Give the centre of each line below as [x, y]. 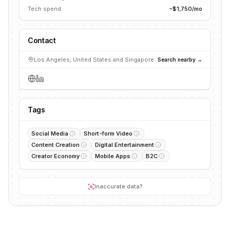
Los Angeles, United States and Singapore [94, 60]
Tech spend [44, 9]
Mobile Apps [113, 156]
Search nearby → [180, 59]
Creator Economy [55, 156]
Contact [42, 40]
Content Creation [55, 145]
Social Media [50, 133]
